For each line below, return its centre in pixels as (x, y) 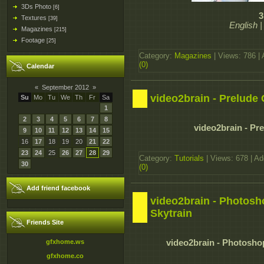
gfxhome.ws (65, 242)
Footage (33, 40)
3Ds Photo (36, 6)
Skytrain (171, 214)
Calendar (40, 66)
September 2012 (65, 87)
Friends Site (45, 222)
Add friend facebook (58, 188)
